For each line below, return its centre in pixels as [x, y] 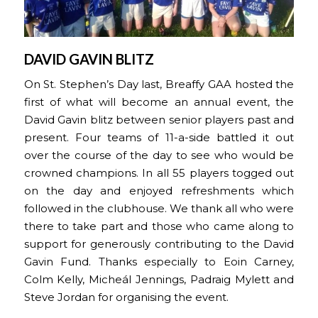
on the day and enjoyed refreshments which [159, 191]
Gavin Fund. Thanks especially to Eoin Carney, [159, 262]
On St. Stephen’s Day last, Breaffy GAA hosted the [159, 84]
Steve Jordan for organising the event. [126, 297]
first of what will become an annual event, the [159, 102]
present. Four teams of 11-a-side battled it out [159, 137]
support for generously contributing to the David [159, 244]
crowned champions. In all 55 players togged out [159, 173]
